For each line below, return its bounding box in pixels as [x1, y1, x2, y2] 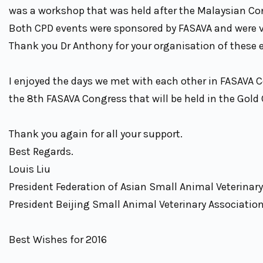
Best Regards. [9, 144, 73, 158]
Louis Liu [9, 162, 50, 176]
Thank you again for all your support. [9, 127, 183, 140]
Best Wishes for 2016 [9, 232, 107, 246]
